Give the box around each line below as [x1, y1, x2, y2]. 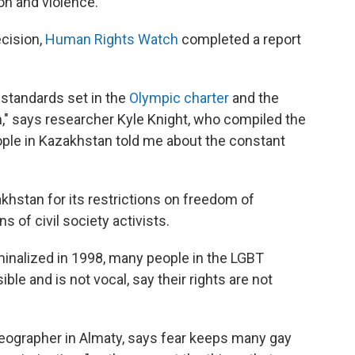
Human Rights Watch [45, 31, 178, 48]
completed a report [178, 31, 301, 48]
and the [229, 90, 279, 107]
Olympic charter [129, 90, 229, 107]
